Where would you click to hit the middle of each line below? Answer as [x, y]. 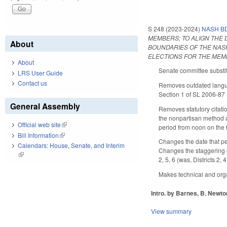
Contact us [32, 83]
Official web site [39, 125]
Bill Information [38, 135]
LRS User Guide [40, 72]
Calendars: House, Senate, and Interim [71, 145]
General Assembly [45, 106]
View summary [172, 211]
